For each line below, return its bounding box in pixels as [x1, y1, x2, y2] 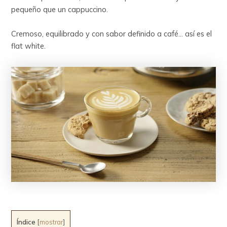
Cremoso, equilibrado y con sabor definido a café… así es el [11, 28, 212, 39]
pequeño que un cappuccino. [11, 5, 108, 15]
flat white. [11, 41, 46, 51]
